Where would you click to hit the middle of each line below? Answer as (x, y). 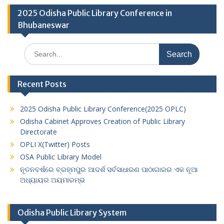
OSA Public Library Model (61, 156)
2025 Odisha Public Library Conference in (95, 13)
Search (35, 48)
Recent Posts (42, 84)
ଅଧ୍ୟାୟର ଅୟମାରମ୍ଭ (52, 179)
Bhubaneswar (43, 25)
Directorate (38, 131)
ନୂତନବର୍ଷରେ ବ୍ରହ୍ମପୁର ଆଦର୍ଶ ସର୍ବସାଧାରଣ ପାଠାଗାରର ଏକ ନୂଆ (109, 169)
